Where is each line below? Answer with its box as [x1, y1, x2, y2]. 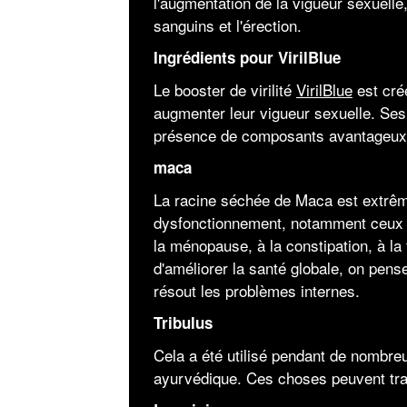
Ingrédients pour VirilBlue [153, 45, 341, 68]
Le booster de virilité [153, 77, 296, 101]
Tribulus [153, 311, 213, 333]
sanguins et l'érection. [153, 13, 302, 36]
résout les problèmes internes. [153, 278, 360, 302]
